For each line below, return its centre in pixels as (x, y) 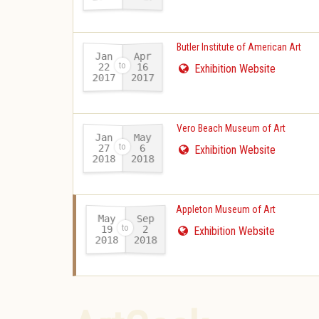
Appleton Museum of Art (226, 209)
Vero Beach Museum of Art (231, 128)
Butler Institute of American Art (239, 47)
